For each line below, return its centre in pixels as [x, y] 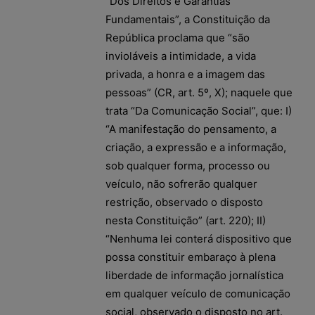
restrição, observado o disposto [184, 202]
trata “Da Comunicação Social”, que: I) [199, 110]
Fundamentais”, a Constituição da [188, 19]
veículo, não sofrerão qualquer [181, 184]
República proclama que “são [178, 37]
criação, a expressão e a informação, [196, 147]
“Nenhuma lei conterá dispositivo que [199, 238]
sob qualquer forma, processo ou [188, 165]
